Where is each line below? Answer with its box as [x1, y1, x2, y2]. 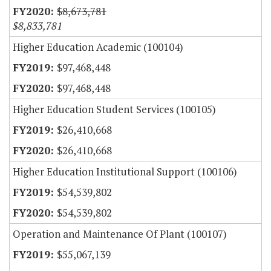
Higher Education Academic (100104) [13, 40, 183, 54]
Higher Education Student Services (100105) [13, 102, 216, 117]
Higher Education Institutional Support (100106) [13, 165, 237, 179]
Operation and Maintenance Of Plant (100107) [13, 227, 227, 241]
